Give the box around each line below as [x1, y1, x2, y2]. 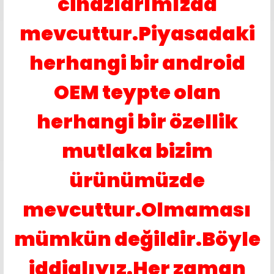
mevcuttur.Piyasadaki [19, 20, 255, 47]
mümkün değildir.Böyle [13, 225, 261, 253]
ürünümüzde [69, 166, 205, 194]
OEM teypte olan [53, 78, 221, 106]
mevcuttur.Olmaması [23, 196, 251, 223]
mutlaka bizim [61, 137, 213, 165]
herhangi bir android [29, 49, 245, 76]
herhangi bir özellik [36, 108, 238, 135]
